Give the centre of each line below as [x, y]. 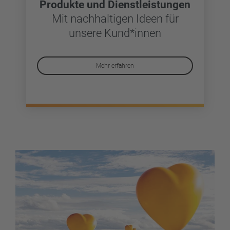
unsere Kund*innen [115, 33]
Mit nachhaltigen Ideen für [115, 18]
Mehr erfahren [115, 66]
